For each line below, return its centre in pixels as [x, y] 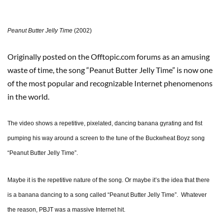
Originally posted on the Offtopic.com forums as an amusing [109, 57]
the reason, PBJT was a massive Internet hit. [66, 210]
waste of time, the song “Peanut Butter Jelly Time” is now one [110, 70]
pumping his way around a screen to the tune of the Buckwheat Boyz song [106, 138]
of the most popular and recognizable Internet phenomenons [110, 83]
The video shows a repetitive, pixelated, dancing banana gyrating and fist [105, 124]
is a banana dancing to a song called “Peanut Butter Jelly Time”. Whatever [107, 195]
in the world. [28, 97]
